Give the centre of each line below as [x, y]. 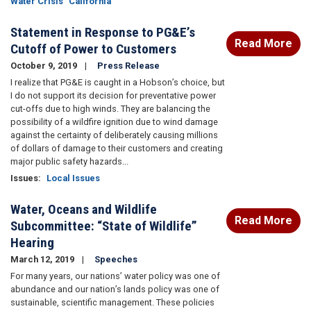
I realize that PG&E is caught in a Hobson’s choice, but [118, 83]
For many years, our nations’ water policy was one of [115, 276]
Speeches [116, 260]
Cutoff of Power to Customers [93, 49]
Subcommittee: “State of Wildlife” [104, 226]
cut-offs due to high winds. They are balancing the [110, 109]
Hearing [32, 243]
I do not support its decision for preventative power [113, 96]
